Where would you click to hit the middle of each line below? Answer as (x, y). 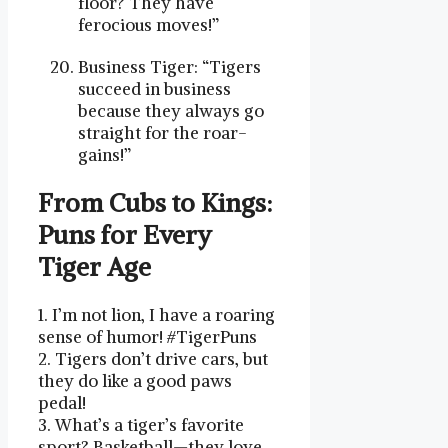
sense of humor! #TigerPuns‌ (147, 337)
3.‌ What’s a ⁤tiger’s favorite (141, 425)
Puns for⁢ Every (125, 235)
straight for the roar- (162, 132)
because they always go (171, 110)
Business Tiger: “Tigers (169, 66)
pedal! (62, 403)
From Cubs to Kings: (155, 203)
